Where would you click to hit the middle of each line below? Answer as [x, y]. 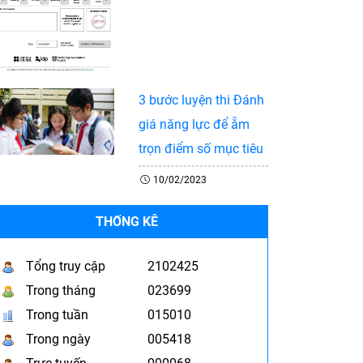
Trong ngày [58, 339]
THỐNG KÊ [126, 221]
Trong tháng [61, 290]
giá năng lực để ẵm [194, 124]
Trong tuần [57, 314]
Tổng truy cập [66, 266]
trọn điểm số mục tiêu [201, 148]
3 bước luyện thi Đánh [201, 100]
